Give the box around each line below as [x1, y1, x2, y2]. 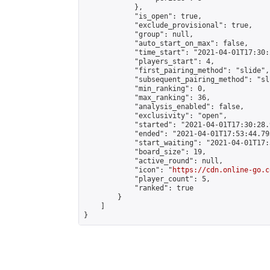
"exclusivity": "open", [84, 111, 227, 120]
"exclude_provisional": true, [84, 21, 253, 30]
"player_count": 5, [84, 175, 210, 183]
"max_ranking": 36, [84, 93, 210, 102]
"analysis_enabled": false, [84, 102, 244, 111]
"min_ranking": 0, [84, 84, 206, 93]
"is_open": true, [84, 12, 202, 20]
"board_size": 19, [84, 148, 206, 156]
